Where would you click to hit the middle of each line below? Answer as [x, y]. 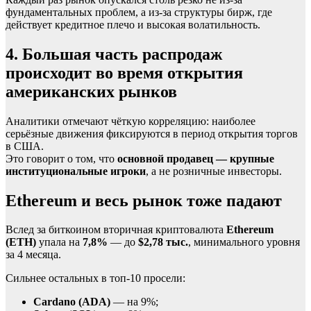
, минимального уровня [244, 242]
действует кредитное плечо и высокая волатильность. [133, 24]
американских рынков [91, 91]
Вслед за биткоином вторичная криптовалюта [116, 230]
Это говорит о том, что [61, 158]
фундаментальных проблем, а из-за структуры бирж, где [139, 12]
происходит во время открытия [124, 73]
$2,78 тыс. [163, 242]
